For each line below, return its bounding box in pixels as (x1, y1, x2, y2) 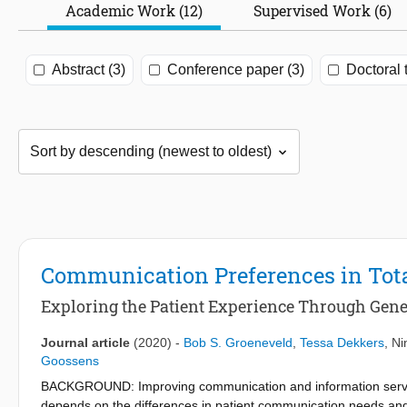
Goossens (41, 353, 99, 369)
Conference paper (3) (167, 62, 304, 78)
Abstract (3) (52, 62, 125, 78)
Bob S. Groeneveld (184, 335, 293, 351)
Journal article (41, 335, 130, 351)
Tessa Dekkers (300, 335, 384, 351)
